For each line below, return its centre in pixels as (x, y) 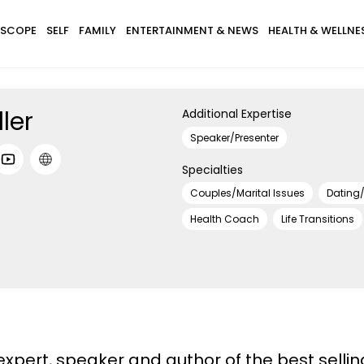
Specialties (212, 169)
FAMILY (97, 30)
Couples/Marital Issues (247, 193)
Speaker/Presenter (234, 137)
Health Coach (225, 219)
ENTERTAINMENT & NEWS (192, 30)
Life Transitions (318, 219)
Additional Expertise (237, 114)
